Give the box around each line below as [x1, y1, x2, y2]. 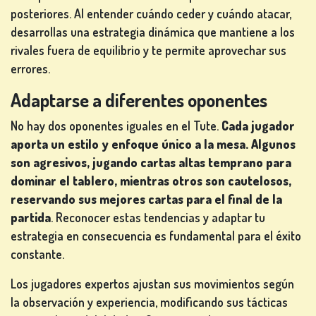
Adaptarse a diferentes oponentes [11, 88, 267, 112]
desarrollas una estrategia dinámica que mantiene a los [11, 24, 295, 40]
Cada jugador [221, 118, 295, 134]
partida [11, 209, 51, 226]
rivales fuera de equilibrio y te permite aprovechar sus [11, 42, 286, 59]
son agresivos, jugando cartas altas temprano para [11, 154, 291, 171]
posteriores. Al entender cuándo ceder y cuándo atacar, [11, 6, 291, 22]
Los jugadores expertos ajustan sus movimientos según [11, 276, 294, 292]
